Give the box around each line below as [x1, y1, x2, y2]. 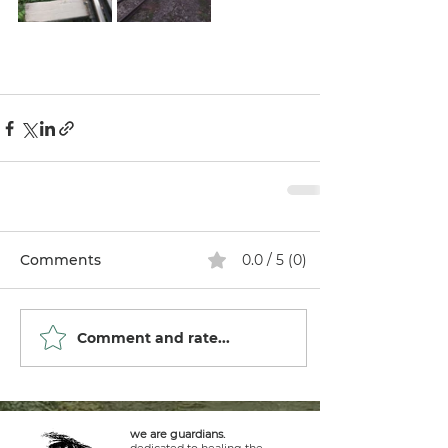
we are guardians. [130, 427, 225, 441]
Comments [20, 251, 101, 269]
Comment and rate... [77, 328, 230, 347]
